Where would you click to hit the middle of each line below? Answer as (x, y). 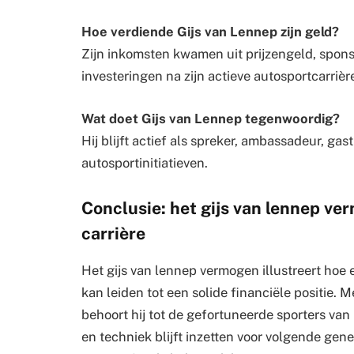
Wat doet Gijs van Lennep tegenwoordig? (211, 118)
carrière (113, 234)
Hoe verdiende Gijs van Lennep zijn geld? (210, 31)
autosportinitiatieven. (145, 162)
